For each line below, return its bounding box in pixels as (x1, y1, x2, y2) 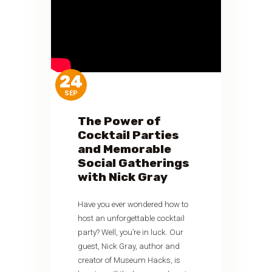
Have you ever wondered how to (78, 200, 189, 209)
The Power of (78, 114, 161, 129)
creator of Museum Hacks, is (78, 256, 181, 265)
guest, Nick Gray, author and (78, 242, 180, 251)
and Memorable (78, 142, 172, 157)
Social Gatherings (78, 156, 190, 171)
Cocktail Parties (78, 128, 180, 143)
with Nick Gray (78, 170, 168, 185)
